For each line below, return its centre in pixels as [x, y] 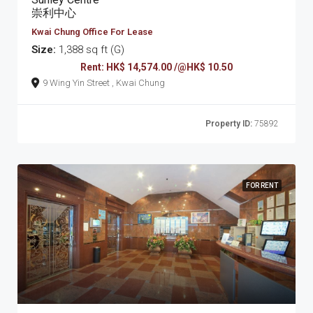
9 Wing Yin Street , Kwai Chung [138, 82]
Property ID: [229, 123]
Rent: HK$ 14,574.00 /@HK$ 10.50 [156, 67]
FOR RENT [262, 185]
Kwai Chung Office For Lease [92, 31]
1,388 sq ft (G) [90, 49]
